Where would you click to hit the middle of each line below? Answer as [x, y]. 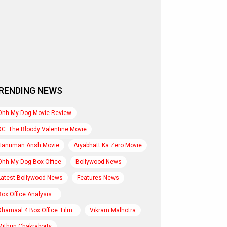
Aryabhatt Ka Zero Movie [108, 145]
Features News [98, 178]
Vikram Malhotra [113, 210]
